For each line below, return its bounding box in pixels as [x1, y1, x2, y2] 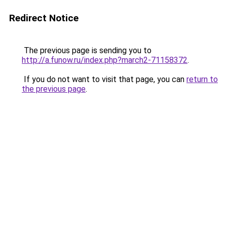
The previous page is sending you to [22, 46, 152, 55]
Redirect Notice [9, 12, 79, 24]
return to [186, 74, 218, 84]
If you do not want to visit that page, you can [22, 74, 186, 84]
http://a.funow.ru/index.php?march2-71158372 [22, 55, 187, 65]
